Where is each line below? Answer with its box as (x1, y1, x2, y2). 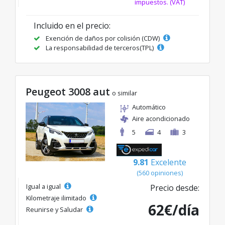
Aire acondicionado (132, 114, 190, 124)
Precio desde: (150, 182, 199, 194)
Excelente (151, 157, 186, 168)
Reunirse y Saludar (26, 205, 84, 214)
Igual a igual (26, 182, 62, 191)
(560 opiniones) (137, 168, 183, 178)
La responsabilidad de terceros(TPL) (44, 43, 155, 53)
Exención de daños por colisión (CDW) (44, 34, 161, 43)
